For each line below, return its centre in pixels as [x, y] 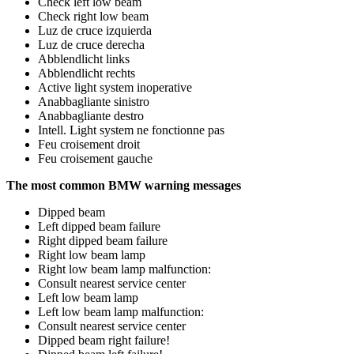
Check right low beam [93, 16]
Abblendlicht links [84, 58]
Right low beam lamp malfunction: [124, 269]
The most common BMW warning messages [124, 185]
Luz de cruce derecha [91, 44]
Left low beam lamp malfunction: [121, 311]
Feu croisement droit [89, 144]
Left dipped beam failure [99, 226]
